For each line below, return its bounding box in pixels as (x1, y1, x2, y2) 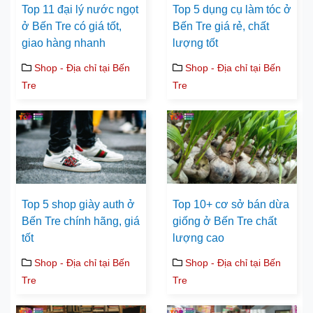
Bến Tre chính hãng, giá (22, 214, 140, 227)
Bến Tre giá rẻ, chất (173, 20, 269, 33)
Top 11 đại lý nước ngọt (22, 3, 138, 16)
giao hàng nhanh (22, 37, 105, 50)
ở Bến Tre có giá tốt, (22, 20, 122, 33)
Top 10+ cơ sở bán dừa (173, 198, 289, 210)
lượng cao (173, 231, 224, 244)
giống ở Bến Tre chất (173, 214, 277, 227)
